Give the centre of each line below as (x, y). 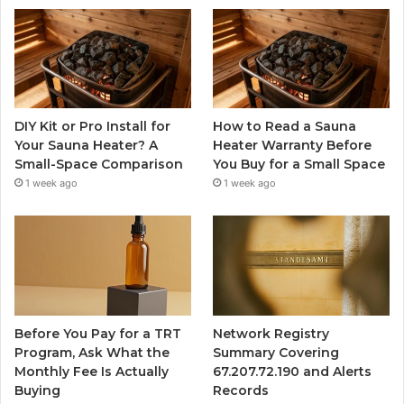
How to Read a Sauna (285, 127)
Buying (37, 390)
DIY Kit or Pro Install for (92, 127)
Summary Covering (276, 352)
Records (241, 390)
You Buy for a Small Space (299, 165)
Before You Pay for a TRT (98, 333)
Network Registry (271, 333)
